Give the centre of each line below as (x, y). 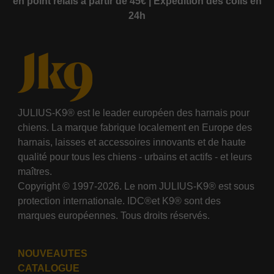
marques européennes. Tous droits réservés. (114, 215)
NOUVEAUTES (53, 254)
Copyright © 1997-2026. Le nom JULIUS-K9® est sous (136, 186)
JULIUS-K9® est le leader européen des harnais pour (134, 113)
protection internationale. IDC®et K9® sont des (120, 201)
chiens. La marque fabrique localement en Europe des (135, 127)
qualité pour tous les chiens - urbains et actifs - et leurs (135, 157)
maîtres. (35, 171)
